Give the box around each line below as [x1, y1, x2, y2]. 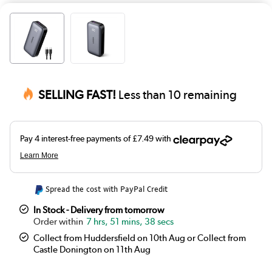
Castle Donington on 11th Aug [33, 244, 151, 256]
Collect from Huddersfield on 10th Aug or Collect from [33, 233, 246, 244]
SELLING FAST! [38, 87, 117, 103]
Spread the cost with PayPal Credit [45, 184, 168, 195]
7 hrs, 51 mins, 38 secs [86, 216, 174, 228]
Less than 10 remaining [116, 87, 237, 103]
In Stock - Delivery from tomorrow [33, 205, 165, 216]
